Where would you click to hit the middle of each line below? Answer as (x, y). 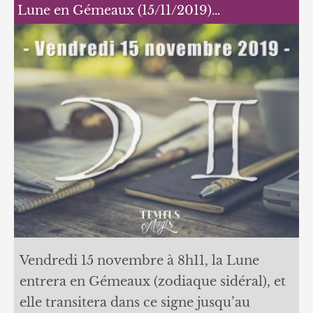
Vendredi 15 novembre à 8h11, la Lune (139, 260)
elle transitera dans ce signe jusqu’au (134, 302)
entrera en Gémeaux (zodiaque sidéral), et (152, 281)
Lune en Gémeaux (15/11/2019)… (119, 10)
